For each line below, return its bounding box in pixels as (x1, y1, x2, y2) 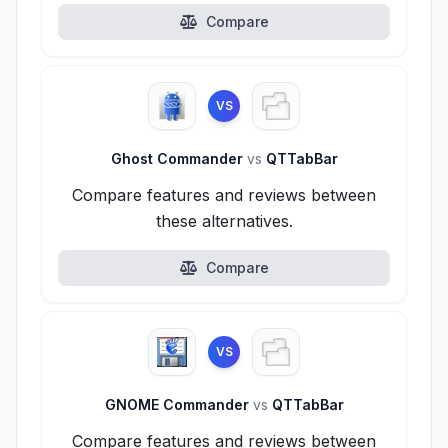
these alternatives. (155, 211, 293, 231)
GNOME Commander (104, 396, 253, 413)
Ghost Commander (110, 150, 247, 167)
